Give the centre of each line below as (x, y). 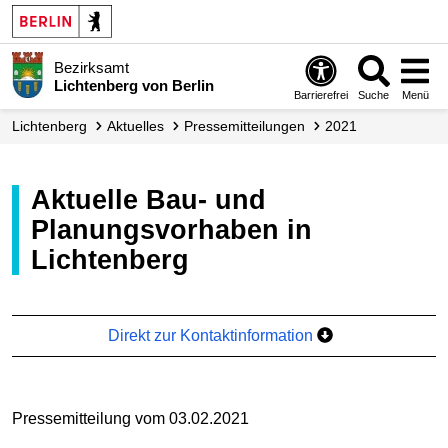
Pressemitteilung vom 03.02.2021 (130, 418)
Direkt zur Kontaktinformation (213, 335)
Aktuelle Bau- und (41, 199)
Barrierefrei (321, 94)
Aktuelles (140, 126)
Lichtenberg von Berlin (133, 85)
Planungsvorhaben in (171, 229)
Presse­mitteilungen (249, 126)
